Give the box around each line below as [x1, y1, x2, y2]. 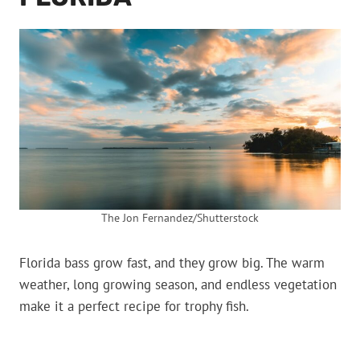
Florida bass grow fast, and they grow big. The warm [19, 253, 325, 272]
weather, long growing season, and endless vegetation [19, 275, 337, 293]
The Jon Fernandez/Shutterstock [101, 210, 259, 225]
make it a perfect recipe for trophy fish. [19, 297, 249, 315]
